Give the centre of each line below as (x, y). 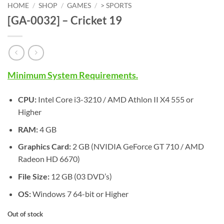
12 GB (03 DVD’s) (80, 176)
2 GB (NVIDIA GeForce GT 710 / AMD (137, 146)
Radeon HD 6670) (49, 159)
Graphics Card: (44, 146)
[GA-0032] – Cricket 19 (65, 20)
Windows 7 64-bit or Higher (79, 193)
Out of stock (25, 214)
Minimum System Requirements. (73, 75)
